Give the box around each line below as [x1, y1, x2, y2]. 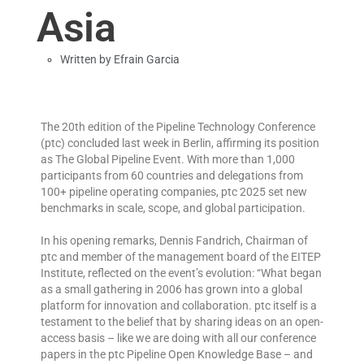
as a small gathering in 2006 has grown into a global [41, 282, 302, 296]
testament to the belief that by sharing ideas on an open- [41, 314, 323, 328]
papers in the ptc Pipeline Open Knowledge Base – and [41, 347, 313, 361]
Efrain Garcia [114, 52, 180, 66]
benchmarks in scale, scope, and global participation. [41, 201, 305, 214]
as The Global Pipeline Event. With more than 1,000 [41, 152, 295, 166]
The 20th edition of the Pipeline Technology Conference [41, 119, 315, 133]
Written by [60, 52, 114, 66]
